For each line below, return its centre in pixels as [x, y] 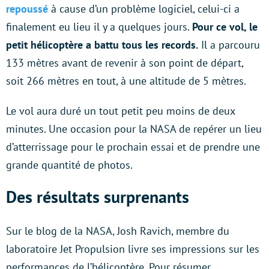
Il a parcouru [229, 44]
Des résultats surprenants [98, 196]
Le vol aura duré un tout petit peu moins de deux [120, 110]
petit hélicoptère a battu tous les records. [102, 44]
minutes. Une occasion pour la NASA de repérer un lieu [134, 128]
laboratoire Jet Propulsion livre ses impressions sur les [133, 249]
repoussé [27, 8]
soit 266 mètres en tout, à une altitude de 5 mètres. [126, 80]
